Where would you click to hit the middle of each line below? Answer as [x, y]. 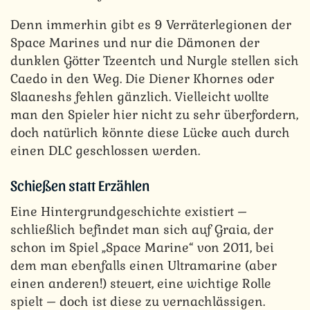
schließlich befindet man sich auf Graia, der [142, 229]
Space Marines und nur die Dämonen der [135, 42]
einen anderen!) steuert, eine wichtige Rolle [141, 283]
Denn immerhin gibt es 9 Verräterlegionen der [151, 24]
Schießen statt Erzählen [80, 185]
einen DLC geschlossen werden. [105, 150]
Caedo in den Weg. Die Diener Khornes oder [142, 78]
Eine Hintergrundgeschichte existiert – [129, 211]
